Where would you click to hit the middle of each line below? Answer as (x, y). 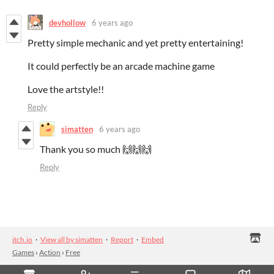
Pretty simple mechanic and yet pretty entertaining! (135, 43)
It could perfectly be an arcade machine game (121, 66)
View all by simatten (72, 240)
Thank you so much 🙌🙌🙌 (96, 149)
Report (122, 240)
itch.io (22, 240)
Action (50, 253)
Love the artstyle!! (66, 89)
